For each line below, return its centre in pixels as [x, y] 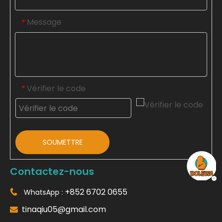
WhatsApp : [43, 193]
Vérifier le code [56, 88]
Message [44, 22]
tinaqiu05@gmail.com [62, 210]
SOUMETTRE [62, 142]
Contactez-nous [52, 172]
